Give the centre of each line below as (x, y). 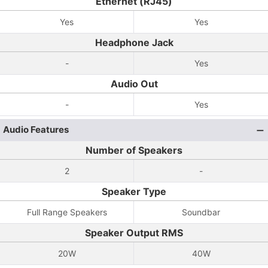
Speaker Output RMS (134, 233)
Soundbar (201, 212)
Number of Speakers (134, 150)
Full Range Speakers (67, 212)
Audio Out (134, 84)
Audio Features (36, 130)
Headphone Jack (134, 42)
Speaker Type (134, 191)
